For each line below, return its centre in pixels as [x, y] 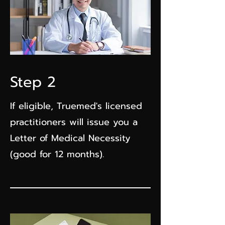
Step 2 [33, 82]
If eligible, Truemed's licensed [76, 106]
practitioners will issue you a [74, 122]
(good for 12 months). [57, 154]
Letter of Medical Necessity [70, 138]
